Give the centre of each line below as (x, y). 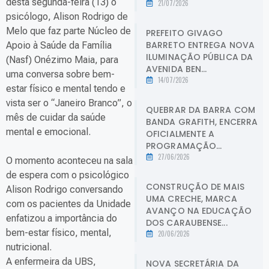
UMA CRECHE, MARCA (192, 198)
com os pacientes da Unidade (68, 204)
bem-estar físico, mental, (59, 233)
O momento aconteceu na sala (69, 161)
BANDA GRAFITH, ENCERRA (202, 122)
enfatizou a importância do (62, 219)
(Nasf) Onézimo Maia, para (62, 60)
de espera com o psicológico (68, 175)
